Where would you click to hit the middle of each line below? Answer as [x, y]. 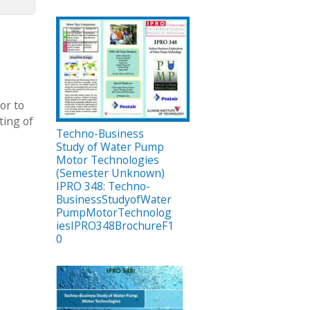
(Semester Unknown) [110, 173]
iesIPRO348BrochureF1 [115, 225]
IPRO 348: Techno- [103, 186]
